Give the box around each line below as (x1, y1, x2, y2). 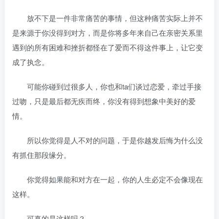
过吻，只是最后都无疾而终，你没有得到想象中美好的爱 (12, 96, 196, 106)
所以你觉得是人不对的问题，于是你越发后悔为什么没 (12, 135, 203, 145)
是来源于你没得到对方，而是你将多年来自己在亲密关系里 (12, 27, 203, 38)
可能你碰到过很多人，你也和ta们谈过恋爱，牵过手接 (12, 81, 201, 91)
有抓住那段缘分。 (12, 150, 71, 160)
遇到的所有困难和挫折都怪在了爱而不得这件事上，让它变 (12, 42, 203, 52)
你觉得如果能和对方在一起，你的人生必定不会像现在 (12, 174, 203, 184)
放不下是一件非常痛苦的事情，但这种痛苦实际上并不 (12, 13, 203, 23)
